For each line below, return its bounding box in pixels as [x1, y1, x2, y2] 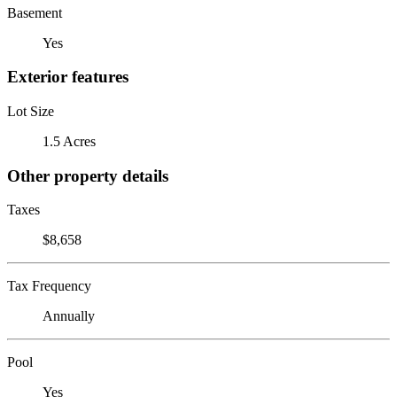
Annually [43, 308, 95, 324]
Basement [7, 4, 62, 20]
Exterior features [7, 67, 128, 87]
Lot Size [7, 103, 54, 119]
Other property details [7, 166, 168, 185]
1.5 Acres [43, 133, 96, 149]
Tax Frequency [7, 278, 91, 294]
